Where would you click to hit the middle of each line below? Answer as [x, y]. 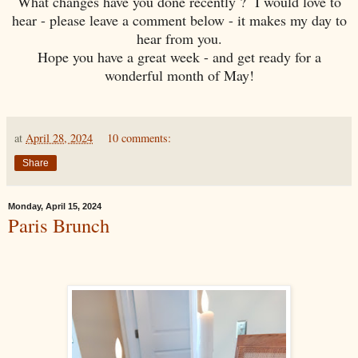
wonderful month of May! [179, 75]
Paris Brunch [59, 225]
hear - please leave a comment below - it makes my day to [179, 20]
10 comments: [139, 137]
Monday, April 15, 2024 [55, 207]
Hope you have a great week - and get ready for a [179, 56]
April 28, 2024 [59, 137]
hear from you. [179, 38]
